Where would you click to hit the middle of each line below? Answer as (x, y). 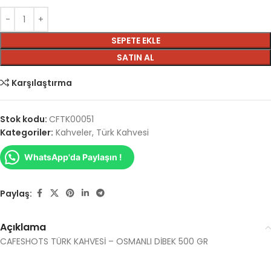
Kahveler (74, 133)
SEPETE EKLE (135, 41)
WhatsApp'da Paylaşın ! (73, 157)
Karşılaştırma (42, 83)
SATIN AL (135, 58)
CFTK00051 (71, 119)
